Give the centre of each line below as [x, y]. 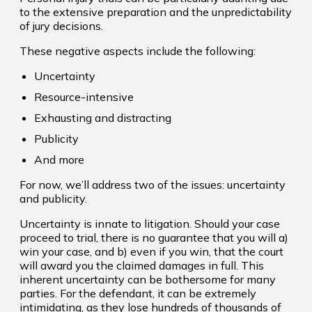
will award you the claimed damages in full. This [142, 265]
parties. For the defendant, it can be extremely [138, 293]
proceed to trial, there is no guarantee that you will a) [154, 237]
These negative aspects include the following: [138, 51]
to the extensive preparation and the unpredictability [156, 12]
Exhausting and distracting [103, 118]
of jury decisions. [61, 26]
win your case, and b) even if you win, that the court [151, 251]
